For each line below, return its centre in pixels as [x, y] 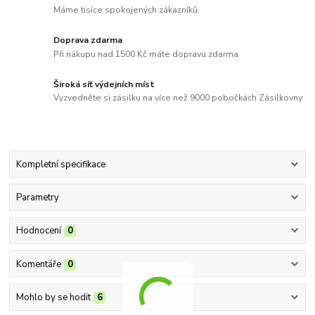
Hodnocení [38, 231]
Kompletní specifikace [60, 164]
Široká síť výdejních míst [104, 84]
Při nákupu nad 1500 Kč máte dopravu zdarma [146, 54]
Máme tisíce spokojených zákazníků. [127, 9]
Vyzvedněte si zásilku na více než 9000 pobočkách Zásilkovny [178, 98]
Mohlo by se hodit [53, 297]
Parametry [37, 198]
